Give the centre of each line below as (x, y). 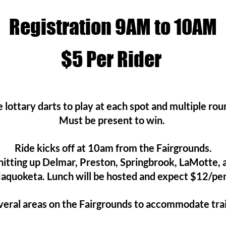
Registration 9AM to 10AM (113, 27)
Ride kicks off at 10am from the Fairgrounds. (113, 148)
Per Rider (124, 59)
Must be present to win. (113, 120)
